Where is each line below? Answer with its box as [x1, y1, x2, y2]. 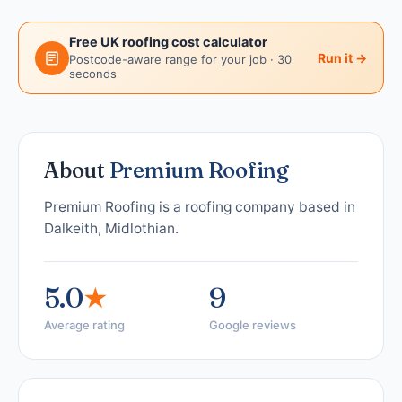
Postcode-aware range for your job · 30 [69, 52, 292, 66]
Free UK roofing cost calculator [69, 34, 267, 50]
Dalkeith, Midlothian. [44, 220, 179, 237]
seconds [69, 66, 117, 81]
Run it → [318, 50, 367, 66]
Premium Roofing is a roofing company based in [44, 198, 355, 215]
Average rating [44, 318, 125, 332]
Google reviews [209, 318, 296, 332]
